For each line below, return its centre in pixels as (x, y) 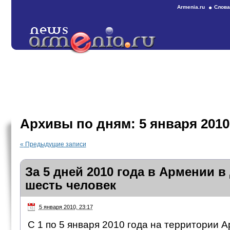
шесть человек (70, 185)
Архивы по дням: (79, 124)
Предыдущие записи (55, 144)
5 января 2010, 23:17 (66, 207)
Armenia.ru (191, 7)
